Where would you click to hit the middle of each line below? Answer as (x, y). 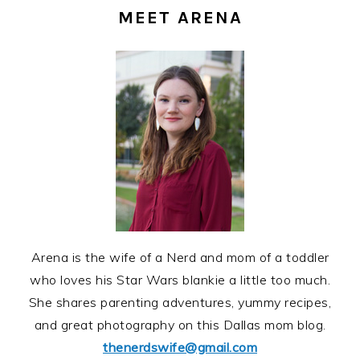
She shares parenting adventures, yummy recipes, (180, 303)
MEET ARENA (180, 18)
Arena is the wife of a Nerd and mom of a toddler (180, 258)
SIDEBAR (68, 16)
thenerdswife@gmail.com (180, 348)
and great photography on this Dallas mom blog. (180, 325)
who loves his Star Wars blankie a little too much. (180, 280)
